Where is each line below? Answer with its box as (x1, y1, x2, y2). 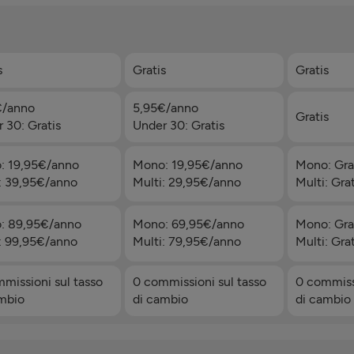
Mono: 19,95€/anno (132, 157, 243, 173)
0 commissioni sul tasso (132, 273, 266, 289)
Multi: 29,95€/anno (132, 175, 241, 190)
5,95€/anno (132, 100, 198, 115)
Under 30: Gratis (132, 118, 224, 133)
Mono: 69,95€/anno (132, 217, 244, 232)
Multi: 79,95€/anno (132, 234, 241, 250)
